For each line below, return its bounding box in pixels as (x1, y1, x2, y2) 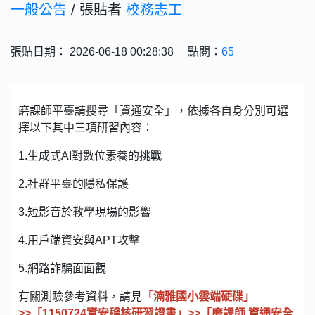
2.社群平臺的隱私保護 (18, 178, 129, 190)
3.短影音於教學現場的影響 (18, 206, 151, 218)
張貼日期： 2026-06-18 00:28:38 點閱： (11, 46, 221, 58)
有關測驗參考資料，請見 (18, 290, 142, 302)
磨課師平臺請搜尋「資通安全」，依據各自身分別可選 (18, 105, 288, 117)
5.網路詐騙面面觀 (18, 262, 106, 274)
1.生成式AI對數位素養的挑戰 (18, 150, 162, 162)
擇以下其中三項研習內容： (18, 122, 153, 134)
